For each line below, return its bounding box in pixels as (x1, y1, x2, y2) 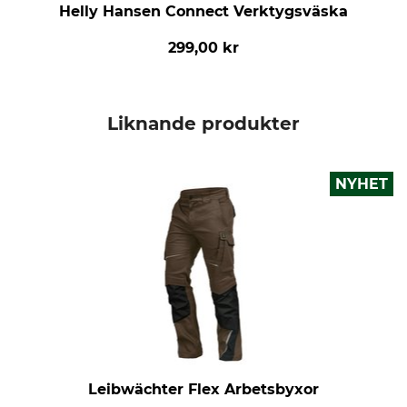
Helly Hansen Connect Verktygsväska (59, 3, 348, 20)
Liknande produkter (107, 113, 300, 134)
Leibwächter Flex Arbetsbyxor (87, 381, 319, 398)
